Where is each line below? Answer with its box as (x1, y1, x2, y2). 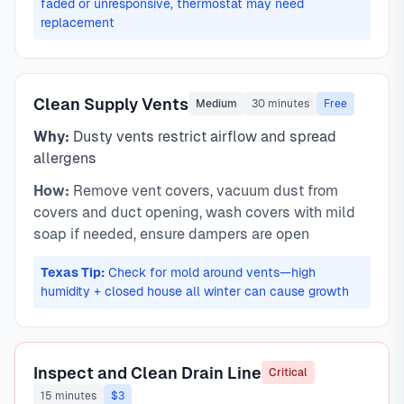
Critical (269, 366, 308, 379)
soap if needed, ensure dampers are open (33, 225, 309, 243)
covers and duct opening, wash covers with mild (33, 204, 355, 221)
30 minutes (252, 97, 309, 110)
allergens (33, 150, 96, 167)
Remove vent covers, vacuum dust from (69, 182, 338, 199)
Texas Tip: (41, 265, 105, 280)
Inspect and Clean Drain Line (33, 363, 262, 382)
